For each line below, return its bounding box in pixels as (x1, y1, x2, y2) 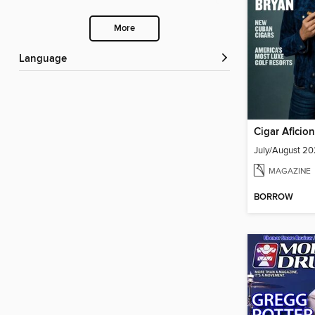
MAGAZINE (269, 166, 311, 177)
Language (25, 53, 67, 66)
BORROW (254, 191, 293, 204)
